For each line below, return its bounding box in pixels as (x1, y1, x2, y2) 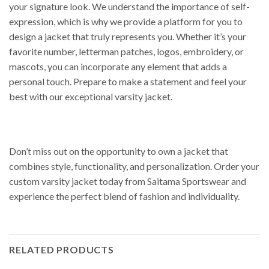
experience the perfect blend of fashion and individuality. (9, 190, 240, 202)
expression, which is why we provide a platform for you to (9, 15, 243, 27)
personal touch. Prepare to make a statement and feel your (9, 75, 247, 87)
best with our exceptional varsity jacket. (9, 90, 172, 102)
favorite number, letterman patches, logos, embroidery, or (9, 45, 244, 57)
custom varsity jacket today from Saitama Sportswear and (9, 175, 246, 187)
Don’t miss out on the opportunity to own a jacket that (9, 145, 228, 157)
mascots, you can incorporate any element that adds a (9, 60, 227, 72)
